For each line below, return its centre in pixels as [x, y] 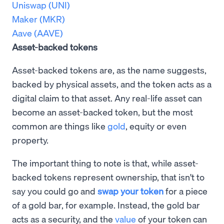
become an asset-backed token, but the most [102, 112]
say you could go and [55, 191]
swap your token [130, 191]
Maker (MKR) [38, 19]
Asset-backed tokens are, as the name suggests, [109, 70]
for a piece [185, 191]
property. [31, 140]
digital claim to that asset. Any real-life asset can [107, 98]
